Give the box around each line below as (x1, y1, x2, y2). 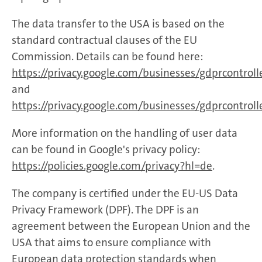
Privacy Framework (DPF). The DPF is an (12, 202, 199, 217)
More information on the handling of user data (12, 125, 237, 140)
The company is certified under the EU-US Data (12, 185, 238, 201)
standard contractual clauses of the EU (12, 32, 197, 47)
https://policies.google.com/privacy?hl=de (12, 158, 212, 173)
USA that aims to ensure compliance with (12, 235, 211, 250)
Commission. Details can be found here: (12, 49, 203, 64)
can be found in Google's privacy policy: (12, 142, 200, 157)
